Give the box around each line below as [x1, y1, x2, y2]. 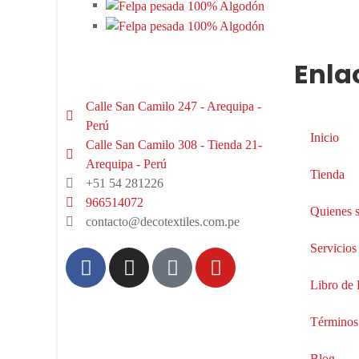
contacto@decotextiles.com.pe [86, 215, 240, 229]
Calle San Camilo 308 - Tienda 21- [86, 138, 262, 152]
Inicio [310, 131, 339, 145]
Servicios [310, 241, 357, 256]
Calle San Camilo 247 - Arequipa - [86, 99, 261, 114]
